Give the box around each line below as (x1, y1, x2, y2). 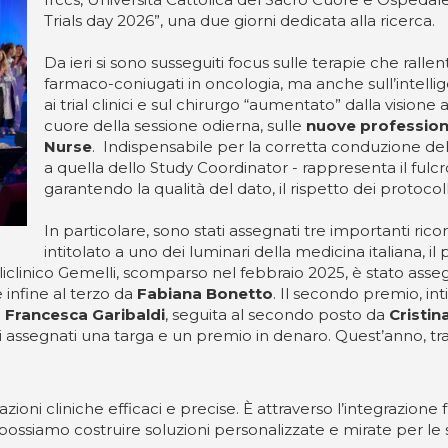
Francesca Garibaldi (5, 305, 165, 324)
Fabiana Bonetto (137, 284, 273, 303)
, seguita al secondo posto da (165, 305, 389, 324)
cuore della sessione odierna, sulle (44, 116, 306, 135)
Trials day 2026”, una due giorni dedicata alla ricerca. (44, 11, 435, 30)
